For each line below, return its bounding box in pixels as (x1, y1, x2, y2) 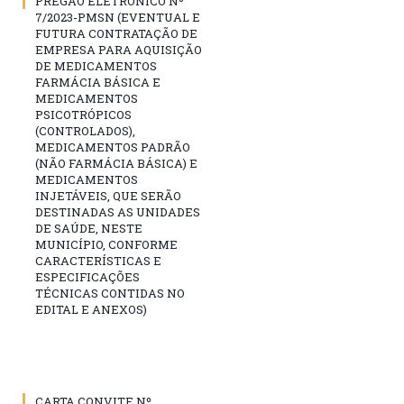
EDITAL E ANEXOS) (35, 301, 147, 318)
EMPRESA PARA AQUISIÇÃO (35, 41, 202, 59)
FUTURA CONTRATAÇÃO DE (35, 25, 197, 42)
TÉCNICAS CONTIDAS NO (35, 285, 185, 302)
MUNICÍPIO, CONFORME (35, 236, 178, 253)
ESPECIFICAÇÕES (35, 269, 140, 286)
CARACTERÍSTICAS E (35, 252, 161, 270)
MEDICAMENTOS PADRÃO (35, 139, 190, 156)
